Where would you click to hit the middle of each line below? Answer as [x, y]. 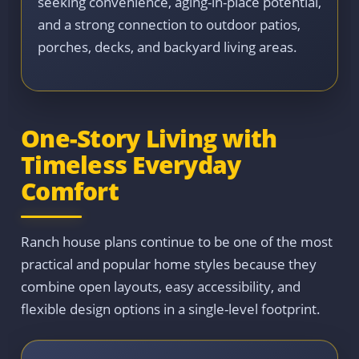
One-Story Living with [149, 139]
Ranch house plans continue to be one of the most [177, 242]
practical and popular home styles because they [169, 264]
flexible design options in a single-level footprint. [171, 309]
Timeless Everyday [131, 165]
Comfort [70, 192]
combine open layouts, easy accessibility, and [161, 287]
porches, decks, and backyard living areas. [167, 47]
